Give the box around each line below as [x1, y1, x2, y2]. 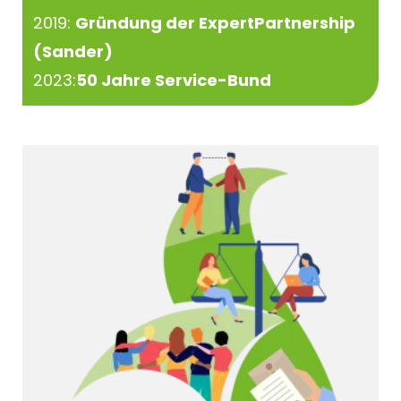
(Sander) [33, 39, 114, 63]
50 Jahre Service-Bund [76, 68, 272, 91]
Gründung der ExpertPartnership [75, 11, 356, 34]
